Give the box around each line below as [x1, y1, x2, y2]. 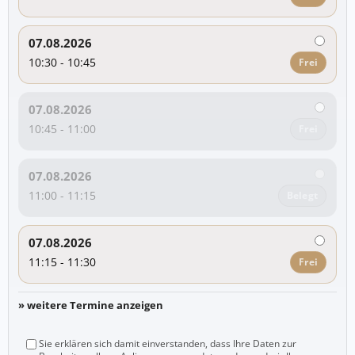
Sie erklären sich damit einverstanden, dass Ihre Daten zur [39, 337, 296, 349]
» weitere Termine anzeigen [18, 297, 163, 312]
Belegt [286, 188, 318, 202]
